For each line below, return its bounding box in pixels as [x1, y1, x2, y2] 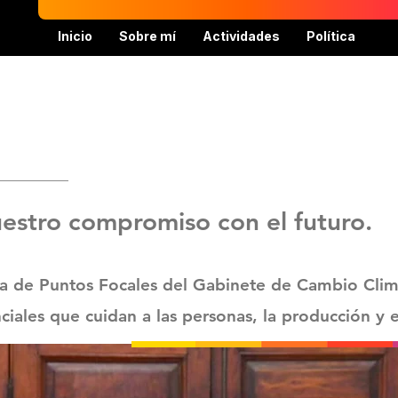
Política [306, 28, 355, 44]
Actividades [203, 28, 280, 44]
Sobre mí [119, 28, 176, 44]
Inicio [58, 28, 92, 44]
